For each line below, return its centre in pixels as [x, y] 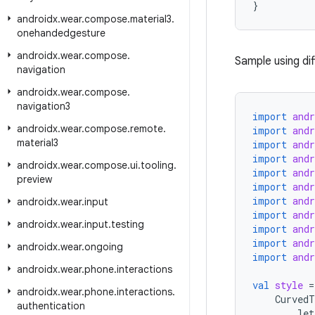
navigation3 [44, 106]
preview [34, 179]
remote [147, 129]
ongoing [104, 247]
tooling [157, 165]
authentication [51, 306]
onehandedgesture [61, 33]
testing [128, 224]
